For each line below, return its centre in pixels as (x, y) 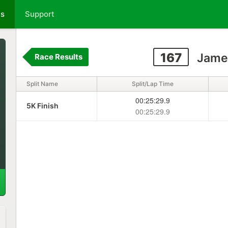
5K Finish (42, 106)
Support (40, 14)
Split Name (42, 84)
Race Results (58, 57)
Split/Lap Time (152, 84)
